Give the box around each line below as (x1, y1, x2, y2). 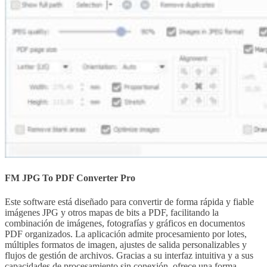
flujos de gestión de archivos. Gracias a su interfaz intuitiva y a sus (5, 250, 253, 260)
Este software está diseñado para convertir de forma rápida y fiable (5, 196, 254, 207)
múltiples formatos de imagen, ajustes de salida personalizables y (5, 239, 247, 250)
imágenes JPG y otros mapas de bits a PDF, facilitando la (5, 207, 219, 218)
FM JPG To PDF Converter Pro (5, 173, 135, 184)
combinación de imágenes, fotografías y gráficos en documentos (5, 218, 245, 228)
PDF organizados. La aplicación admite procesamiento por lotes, (5, 228, 247, 239)
